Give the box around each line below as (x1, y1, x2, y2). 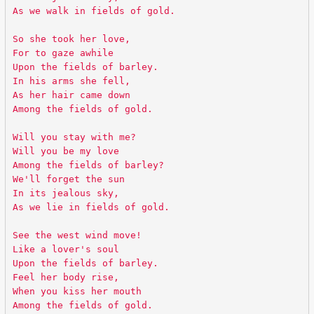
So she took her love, (12, 33, 130, 44)
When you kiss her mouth (12, 285, 142, 296)
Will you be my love (12, 145, 119, 156)
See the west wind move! (12, 229, 142, 240)
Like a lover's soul (12, 243, 119, 254)
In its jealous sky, (12, 187, 119, 198)
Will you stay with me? (12, 131, 136, 142)
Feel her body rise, (12, 271, 119, 282)
